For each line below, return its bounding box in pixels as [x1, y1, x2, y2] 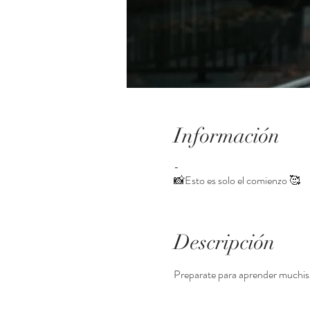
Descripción [173, 230, 275, 255]
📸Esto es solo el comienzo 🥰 [173, 172, 300, 188]
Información [173, 123, 280, 149]
